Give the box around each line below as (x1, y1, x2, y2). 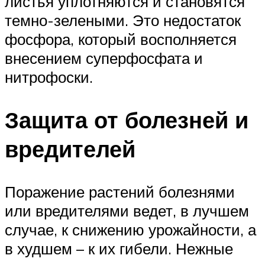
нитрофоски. (5, 67, 93, 86)
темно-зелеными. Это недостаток (5, 10, 241, 30)
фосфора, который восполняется (5, 29, 237, 49)
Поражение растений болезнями (5, 182, 235, 201)
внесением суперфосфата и (5, 48, 203, 67)
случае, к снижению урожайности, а (5, 219, 256, 239)
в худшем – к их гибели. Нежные (5, 238, 233, 258)
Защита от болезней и (5, 105, 248, 134)
